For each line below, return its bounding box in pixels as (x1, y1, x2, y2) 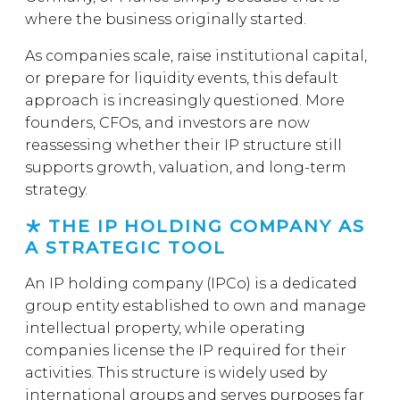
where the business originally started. (25, 11, 306, 28)
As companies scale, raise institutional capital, (25, 47, 367, 64)
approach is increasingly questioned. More (25, 92, 345, 109)
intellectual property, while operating (25, 320, 305, 337)
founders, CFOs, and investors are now (25, 114, 310, 131)
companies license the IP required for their (25, 342, 346, 359)
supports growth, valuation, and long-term (25, 159, 346, 176)
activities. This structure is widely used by (25, 364, 327, 381)
